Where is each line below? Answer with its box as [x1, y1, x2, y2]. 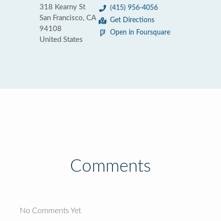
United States [39, 36, 83, 43]
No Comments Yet [20, 207, 81, 215]
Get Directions [110, 17, 154, 24]
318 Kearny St [39, 3, 85, 11]
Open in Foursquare [110, 29, 170, 36]
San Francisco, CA [39, 14, 96, 22]
